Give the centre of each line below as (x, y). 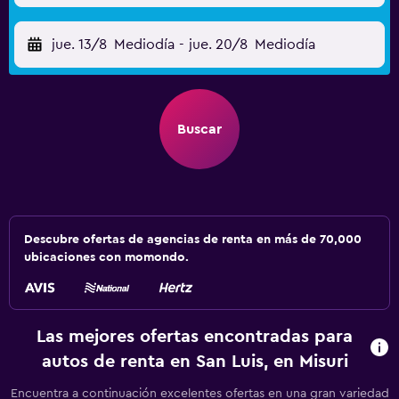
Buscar (199, 129)
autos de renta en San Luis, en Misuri (195, 362)
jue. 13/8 (79, 45)
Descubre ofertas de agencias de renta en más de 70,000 (193, 240)
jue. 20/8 (218, 45)
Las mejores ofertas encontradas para (195, 337)
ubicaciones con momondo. (106, 257)
